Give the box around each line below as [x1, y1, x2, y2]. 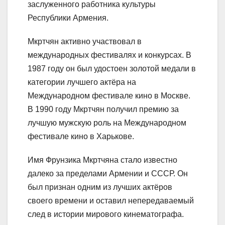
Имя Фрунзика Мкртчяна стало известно [28, 155, 177, 164]
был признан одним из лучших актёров [28, 182, 172, 191]
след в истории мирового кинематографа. [28, 209, 184, 218]
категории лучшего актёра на [28, 77, 136, 86]
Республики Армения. [28, 13, 108, 22]
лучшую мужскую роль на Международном [28, 118, 186, 127]
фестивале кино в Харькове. [28, 132, 134, 141]
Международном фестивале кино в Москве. [28, 91, 190, 100]
